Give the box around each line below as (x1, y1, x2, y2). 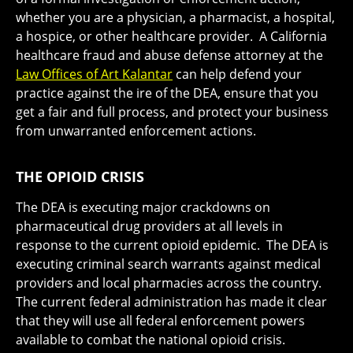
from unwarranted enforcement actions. (16, 122, 256, 140)
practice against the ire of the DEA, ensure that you (16, 84, 318, 102)
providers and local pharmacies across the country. (16, 274, 325, 292)
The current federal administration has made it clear (16, 293, 327, 311)
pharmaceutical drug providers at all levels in (16, 217, 283, 236)
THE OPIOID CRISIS (16, 167, 144, 187)
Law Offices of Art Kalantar (16, 65, 173, 84)
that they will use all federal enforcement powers (16, 312, 305, 330)
